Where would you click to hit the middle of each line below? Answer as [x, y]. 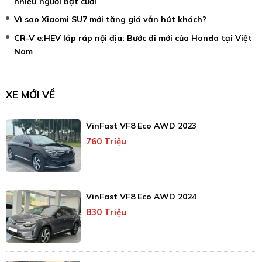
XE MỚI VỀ [30, 94]
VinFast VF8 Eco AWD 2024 [141, 197]
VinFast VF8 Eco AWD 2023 [141, 126]
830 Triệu [106, 212]
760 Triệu [106, 142]
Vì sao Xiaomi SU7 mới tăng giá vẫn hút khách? [110, 20]
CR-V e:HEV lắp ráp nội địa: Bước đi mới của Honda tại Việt [133, 38]
